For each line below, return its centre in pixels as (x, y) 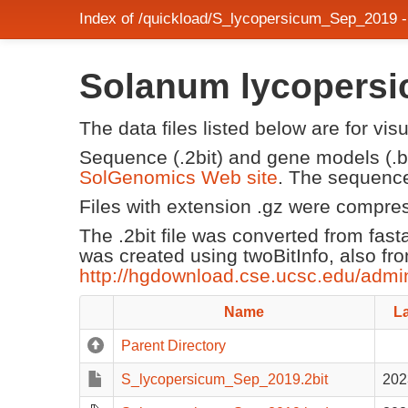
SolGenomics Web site (178, 177)
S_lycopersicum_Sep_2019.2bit (224, 379)
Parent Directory (173, 346)
